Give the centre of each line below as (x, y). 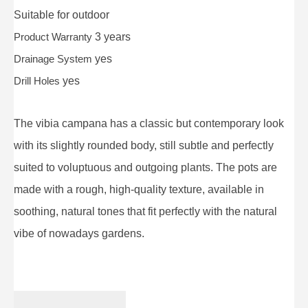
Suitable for (43, 14)
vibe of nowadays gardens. (79, 233)
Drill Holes (38, 80)
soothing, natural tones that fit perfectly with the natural (145, 211)
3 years (113, 36)
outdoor (91, 14)
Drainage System (54, 58)
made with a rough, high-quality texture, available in (139, 189)
